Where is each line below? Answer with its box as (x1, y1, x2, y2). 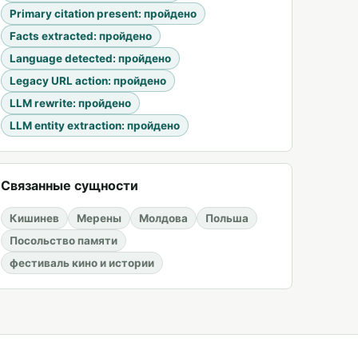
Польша (205, 212, 249, 225)
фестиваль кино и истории (10, 257, 154, 269)
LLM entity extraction (10, 119, 121, 132)
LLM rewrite (10, 97, 73, 109)
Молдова (139, 212, 188, 225)
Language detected (10, 52, 113, 65)
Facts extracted (10, 30, 93, 42)
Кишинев (10, 212, 59, 225)
